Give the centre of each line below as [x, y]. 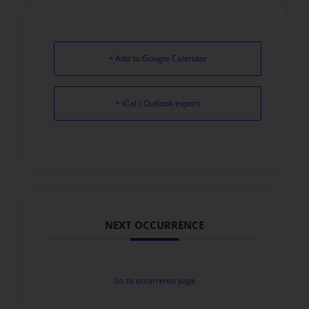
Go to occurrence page [154, 280]
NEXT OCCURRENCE [154, 225]
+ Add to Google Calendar [158, 58]
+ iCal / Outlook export [158, 103]
